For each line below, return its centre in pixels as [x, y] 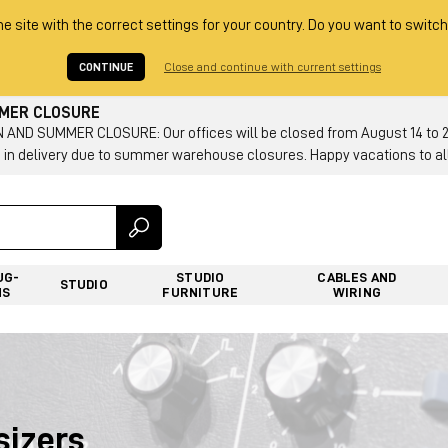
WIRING [356, 291]
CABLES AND [357, 276]
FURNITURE [200, 291]
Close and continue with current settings [272, 67]
